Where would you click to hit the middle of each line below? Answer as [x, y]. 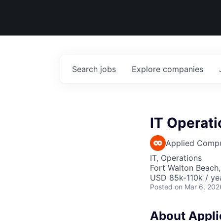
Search [86, 69]
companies [183, 69]
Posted [161, 187]
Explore [147, 69]
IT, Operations [176, 158]
